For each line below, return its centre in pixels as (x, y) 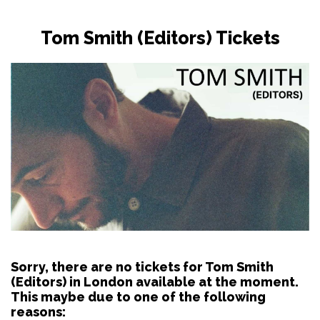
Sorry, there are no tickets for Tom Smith (142, 266)
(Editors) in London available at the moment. (155, 281)
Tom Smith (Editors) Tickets (160, 37)
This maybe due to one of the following (138, 296)
